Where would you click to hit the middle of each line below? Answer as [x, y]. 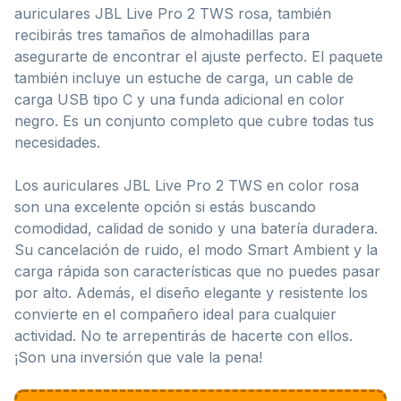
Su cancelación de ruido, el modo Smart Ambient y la [196, 249]
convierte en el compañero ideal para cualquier [175, 314]
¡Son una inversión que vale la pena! [138, 357]
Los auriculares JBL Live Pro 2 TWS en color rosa [187, 185]
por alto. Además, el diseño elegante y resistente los [191, 292]
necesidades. [57, 142]
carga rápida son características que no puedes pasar [197, 271]
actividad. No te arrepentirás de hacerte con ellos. [183, 335]
